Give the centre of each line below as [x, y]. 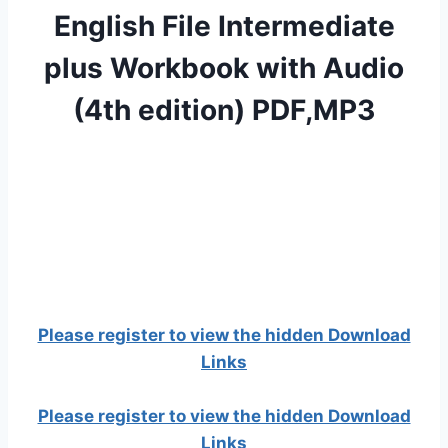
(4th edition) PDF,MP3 [224, 110]
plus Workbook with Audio [224, 68]
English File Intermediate [224, 26]
